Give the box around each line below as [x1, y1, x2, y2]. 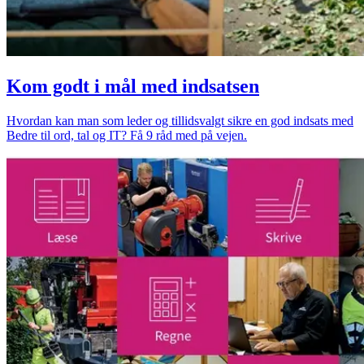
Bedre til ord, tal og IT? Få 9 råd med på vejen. [6, 128, 247, 142]
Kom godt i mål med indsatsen [6, 75, 259, 97]
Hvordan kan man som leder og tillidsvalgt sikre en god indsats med [6, 113, 353, 128]
